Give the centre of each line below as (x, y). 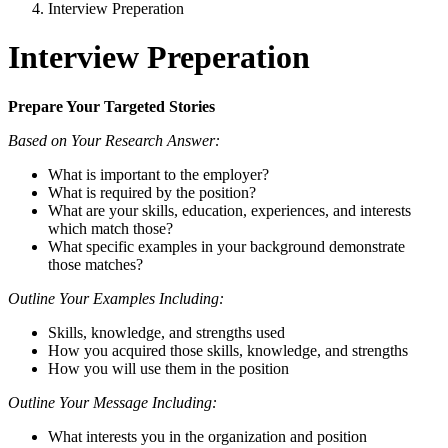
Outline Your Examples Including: (116, 298)
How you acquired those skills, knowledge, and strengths (230, 350)
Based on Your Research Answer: (116, 140)
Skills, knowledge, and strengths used (168, 332)
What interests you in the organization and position (209, 436)
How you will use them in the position (170, 368)
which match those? (110, 228)
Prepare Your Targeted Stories (113, 106)
